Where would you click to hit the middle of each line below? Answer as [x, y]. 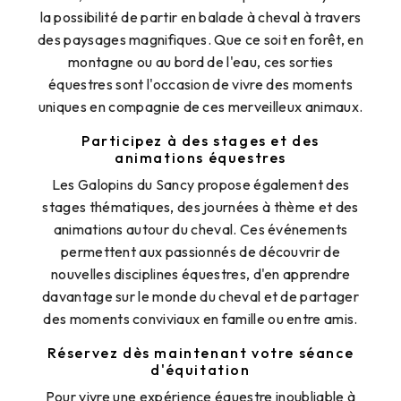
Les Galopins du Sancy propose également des [200, 185]
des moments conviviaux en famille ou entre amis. [200, 319]
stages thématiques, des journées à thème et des [200, 207]
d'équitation [200, 370]
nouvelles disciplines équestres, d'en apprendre [200, 274]
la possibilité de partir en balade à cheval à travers [200, 17]
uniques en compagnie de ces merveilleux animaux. [200, 107]
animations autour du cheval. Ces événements [200, 230]
